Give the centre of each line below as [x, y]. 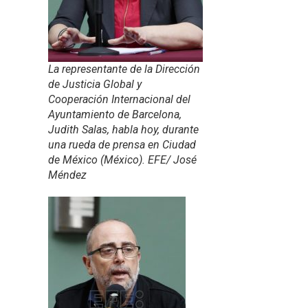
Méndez [67, 175]
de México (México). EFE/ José [122, 160]
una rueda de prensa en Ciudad [122, 145]
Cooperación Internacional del [119, 100]
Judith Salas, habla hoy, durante [123, 130]
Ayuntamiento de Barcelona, [115, 115]
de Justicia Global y [95, 85]
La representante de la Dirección [124, 69]
